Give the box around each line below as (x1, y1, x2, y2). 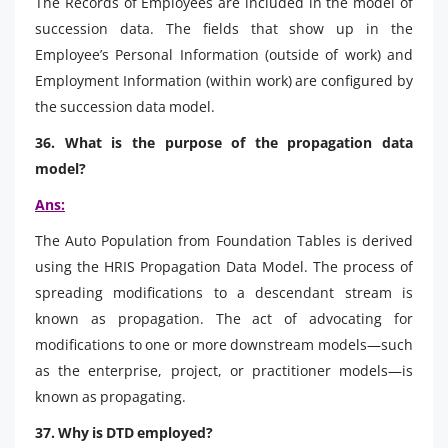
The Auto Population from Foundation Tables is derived (35, 230, 413, 250)
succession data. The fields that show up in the (35, 18, 413, 38)
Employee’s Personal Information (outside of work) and (35, 44, 413, 64)
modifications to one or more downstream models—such (35, 334, 413, 354)
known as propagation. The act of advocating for (35, 308, 413, 328)
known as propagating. (35, 386, 186, 406)
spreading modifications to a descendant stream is (35, 282, 413, 302)
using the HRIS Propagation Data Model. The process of (35, 256, 413, 276)
